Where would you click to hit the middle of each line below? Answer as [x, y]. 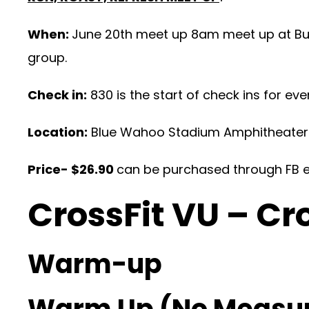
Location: [58, 132]
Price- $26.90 [72, 169]
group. [47, 58]
